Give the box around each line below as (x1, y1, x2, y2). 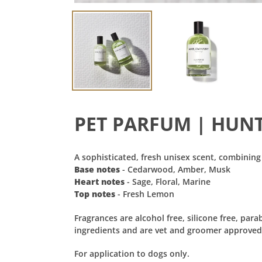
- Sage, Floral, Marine (125, 176, 211, 188)
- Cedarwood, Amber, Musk (122, 164, 230, 175)
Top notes (74, 188, 115, 200)
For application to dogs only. (74, 247, 189, 259)
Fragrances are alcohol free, (74, 212, 187, 223)
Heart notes (74, 176, 125, 188)
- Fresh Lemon (115, 188, 174, 200)
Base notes (74, 164, 122, 175)
